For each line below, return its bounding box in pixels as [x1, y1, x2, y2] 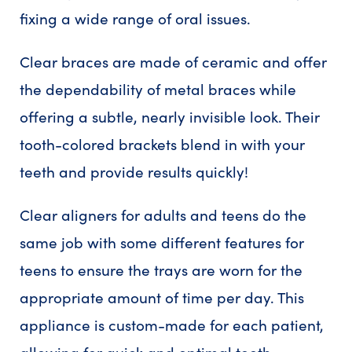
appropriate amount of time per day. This [20, 287, 304, 308]
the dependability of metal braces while [20, 79, 296, 100]
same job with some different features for [20, 232, 304, 253]
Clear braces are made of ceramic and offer [20, 51, 327, 72]
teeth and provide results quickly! [20, 161, 248, 182]
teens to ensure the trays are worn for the [20, 259, 302, 280]
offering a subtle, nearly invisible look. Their [20, 106, 320, 127]
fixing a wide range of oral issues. [20, 8, 251, 29]
